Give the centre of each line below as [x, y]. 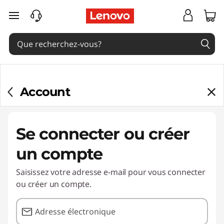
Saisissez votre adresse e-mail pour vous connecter [111, 172]
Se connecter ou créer [103, 134]
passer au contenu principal [61, 21]
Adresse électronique [75, 211]
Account [45, 92]
